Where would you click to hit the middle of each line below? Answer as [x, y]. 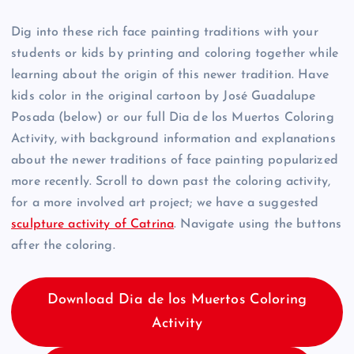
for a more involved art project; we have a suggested [165, 203]
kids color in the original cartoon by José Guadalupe [164, 97]
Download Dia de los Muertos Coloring [177, 300]
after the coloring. [63, 246]
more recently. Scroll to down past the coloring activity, [171, 182]
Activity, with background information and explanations [173, 139]
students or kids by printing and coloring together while [175, 54]
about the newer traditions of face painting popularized [175, 161]
